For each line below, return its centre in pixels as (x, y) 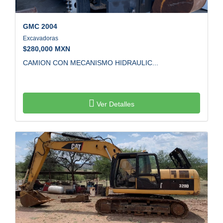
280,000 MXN (49, 51)
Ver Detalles (114, 106)
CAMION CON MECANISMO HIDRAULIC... (91, 64)
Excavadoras (41, 40)
